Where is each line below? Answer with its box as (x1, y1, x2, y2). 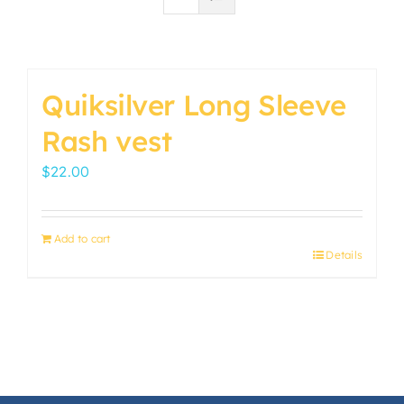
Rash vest (41, 124, 172, 159)
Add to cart (54, 232, 111, 245)
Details (326, 248, 363, 262)
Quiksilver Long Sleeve (41, 87, 347, 123)
